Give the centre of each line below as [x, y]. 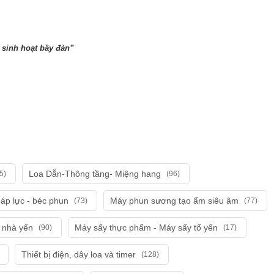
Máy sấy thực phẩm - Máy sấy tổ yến [147, 228]
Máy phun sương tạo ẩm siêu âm [176, 201]
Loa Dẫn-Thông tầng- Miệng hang [96, 174]
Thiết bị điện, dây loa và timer [80, 254]
